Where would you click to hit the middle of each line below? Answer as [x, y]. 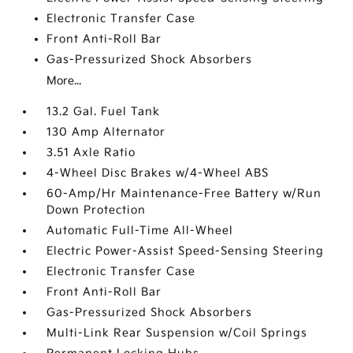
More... [64, 80]
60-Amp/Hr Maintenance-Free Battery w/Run [184, 193]
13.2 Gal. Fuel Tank [104, 111]
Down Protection [97, 210]
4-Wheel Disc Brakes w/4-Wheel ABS [158, 173]
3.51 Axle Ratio [91, 152]
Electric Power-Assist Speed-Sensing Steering [186, 251]
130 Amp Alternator [106, 132]
